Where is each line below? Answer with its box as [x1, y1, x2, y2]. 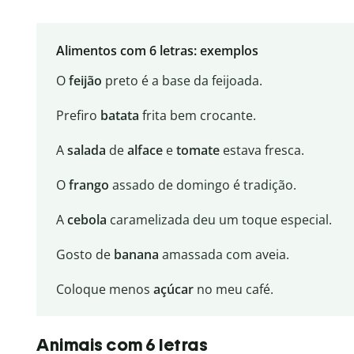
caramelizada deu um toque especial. [106, 210, 332, 228]
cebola [66, 210, 107, 228]
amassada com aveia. [158, 245, 289, 263]
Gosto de [55, 245, 114, 263]
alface [126, 141, 163, 159]
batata [100, 106, 139, 124]
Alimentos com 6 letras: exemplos [55, 41, 258, 59]
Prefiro [55, 106, 100, 124]
